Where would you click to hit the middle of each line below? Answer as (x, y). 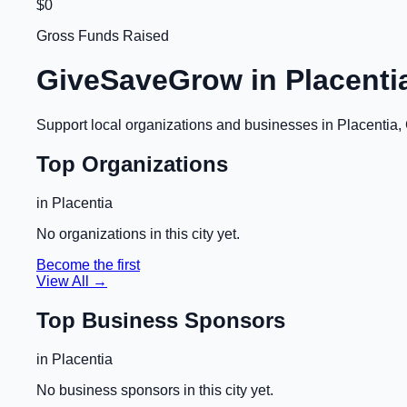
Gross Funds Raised (103, 36)
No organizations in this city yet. (138, 233)
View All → (72, 281)
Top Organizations (132, 164)
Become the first (88, 264)
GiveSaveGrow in (161, 80)
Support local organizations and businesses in (187, 124)
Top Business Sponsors (161, 320)
